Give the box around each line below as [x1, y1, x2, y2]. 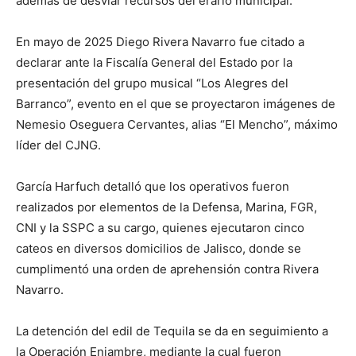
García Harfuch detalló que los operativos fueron [16, 179, 289, 195]
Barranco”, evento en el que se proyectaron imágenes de [16, 96, 335, 112]
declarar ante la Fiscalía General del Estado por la [16, 55, 292, 71]
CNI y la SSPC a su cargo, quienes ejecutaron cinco [16, 220, 304, 236]
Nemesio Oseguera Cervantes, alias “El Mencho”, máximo [16, 117, 338, 133]
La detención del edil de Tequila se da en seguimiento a [16, 323, 328, 339]
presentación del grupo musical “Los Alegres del [16, 75, 288, 91]
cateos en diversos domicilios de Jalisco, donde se [16, 241, 301, 257]
